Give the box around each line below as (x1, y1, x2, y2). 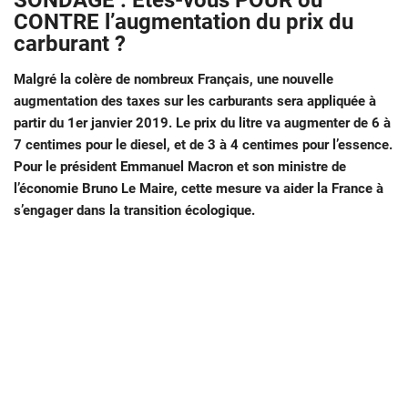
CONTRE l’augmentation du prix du (14, 9, 353, 36)
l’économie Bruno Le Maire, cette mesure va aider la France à (14, 180, 383, 198)
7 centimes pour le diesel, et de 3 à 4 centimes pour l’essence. (14, 137, 393, 154)
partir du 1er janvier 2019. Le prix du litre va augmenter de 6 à (14, 115, 391, 132)
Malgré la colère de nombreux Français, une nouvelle (14, 71, 333, 88)
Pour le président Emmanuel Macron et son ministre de (14, 158, 346, 176)
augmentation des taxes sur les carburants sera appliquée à (14, 93, 376, 110)
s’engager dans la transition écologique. (14, 202, 259, 219)
